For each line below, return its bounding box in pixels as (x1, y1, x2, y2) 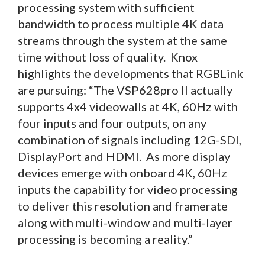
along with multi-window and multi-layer (18, 215, 232, 230)
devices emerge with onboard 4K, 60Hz (18, 165, 227, 180)
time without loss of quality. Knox (18, 49, 198, 64)
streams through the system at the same (18, 33, 227, 47)
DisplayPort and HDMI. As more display (18, 148, 230, 163)
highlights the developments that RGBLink (18, 66, 243, 80)
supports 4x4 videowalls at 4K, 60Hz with (18, 99, 238, 114)
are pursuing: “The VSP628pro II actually (18, 82, 232, 97)
